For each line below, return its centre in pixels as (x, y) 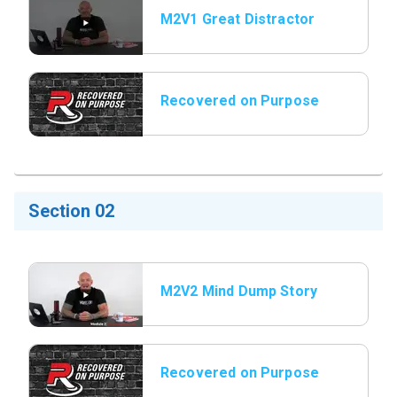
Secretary (195, 40)
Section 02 (71, 211)
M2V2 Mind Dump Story (239, 291)
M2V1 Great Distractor (238, 19)
